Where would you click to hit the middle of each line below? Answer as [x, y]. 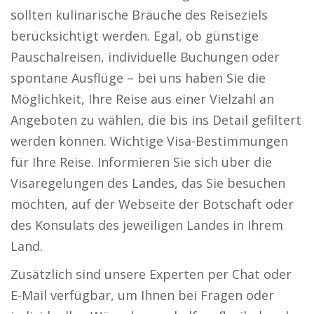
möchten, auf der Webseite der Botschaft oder [152, 204]
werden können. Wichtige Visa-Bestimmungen [149, 141]
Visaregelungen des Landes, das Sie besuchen [148, 183]
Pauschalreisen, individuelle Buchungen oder [145, 57]
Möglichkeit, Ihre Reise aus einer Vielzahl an [142, 99]
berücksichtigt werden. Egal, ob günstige [135, 36]
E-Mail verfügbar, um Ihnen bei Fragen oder [142, 295]
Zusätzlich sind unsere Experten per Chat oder [151, 274]
